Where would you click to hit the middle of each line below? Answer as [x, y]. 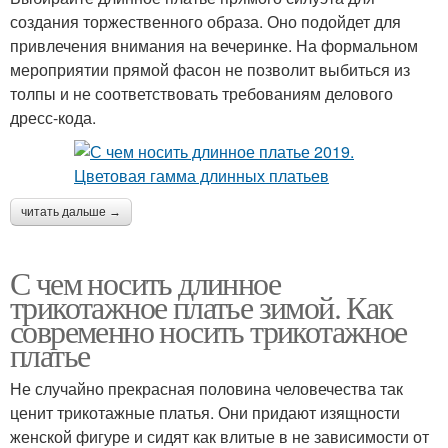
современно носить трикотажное [208, 330]
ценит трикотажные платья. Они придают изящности [205, 412]
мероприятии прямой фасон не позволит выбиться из [210, 69]
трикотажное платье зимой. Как [201, 306]
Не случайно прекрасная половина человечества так [206, 388]
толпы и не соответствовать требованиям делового [201, 93]
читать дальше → [71, 211]
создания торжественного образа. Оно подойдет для [205, 21]
